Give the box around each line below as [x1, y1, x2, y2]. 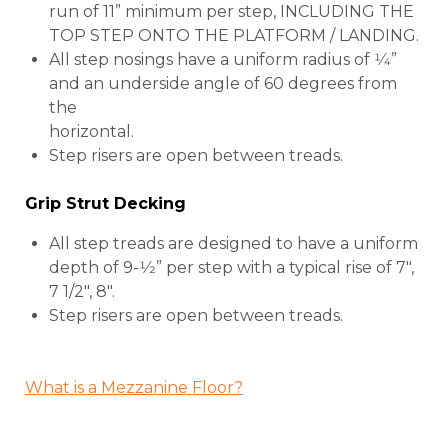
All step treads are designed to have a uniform [49, 234, 418, 254]
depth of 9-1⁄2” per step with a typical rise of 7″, [49, 258, 414, 278]
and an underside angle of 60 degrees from [49, 74, 397, 94]
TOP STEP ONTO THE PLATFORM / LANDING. [49, 26, 419, 46]
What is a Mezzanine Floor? [25, 378, 243, 398]
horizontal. [49, 122, 134, 142]
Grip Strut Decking [25, 194, 186, 214]
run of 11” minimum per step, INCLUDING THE [49, 2, 414, 22]
